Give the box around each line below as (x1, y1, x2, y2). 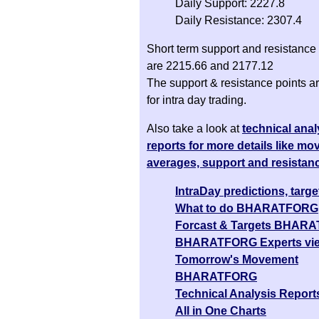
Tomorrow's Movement (175, 253, 298, 266)
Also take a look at (147, 122, 242, 135)
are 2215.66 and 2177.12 (147, 59, 273, 72)
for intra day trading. (147, 93, 246, 106)
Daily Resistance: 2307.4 (175, 14, 302, 26)
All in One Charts (175, 304, 266, 317)
